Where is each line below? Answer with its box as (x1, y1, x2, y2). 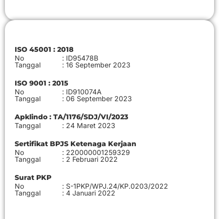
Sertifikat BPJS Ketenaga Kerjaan (15, 139, 136, 148)
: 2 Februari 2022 (62, 155, 118, 163)
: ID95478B (62, 54, 98, 62)
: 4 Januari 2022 (62, 189, 115, 197)
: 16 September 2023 (62, 61, 131, 69)
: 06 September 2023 (62, 94, 132, 103)
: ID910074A (62, 88, 102, 96)
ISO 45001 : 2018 (15, 45, 73, 54)
